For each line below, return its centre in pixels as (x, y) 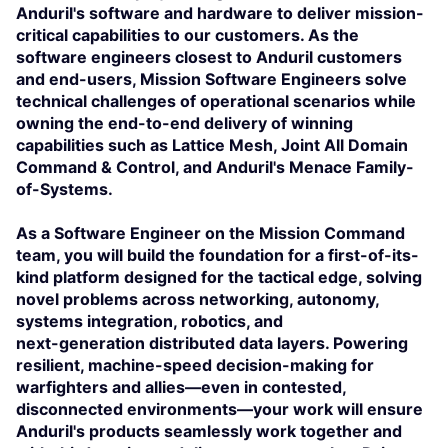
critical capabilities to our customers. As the (187, 35)
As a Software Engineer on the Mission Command (210, 233)
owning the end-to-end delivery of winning (184, 123)
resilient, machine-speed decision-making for (195, 365)
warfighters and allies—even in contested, (181, 387)
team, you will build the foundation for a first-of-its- (217, 255)
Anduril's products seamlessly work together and (209, 431)
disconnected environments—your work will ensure (219, 409)
